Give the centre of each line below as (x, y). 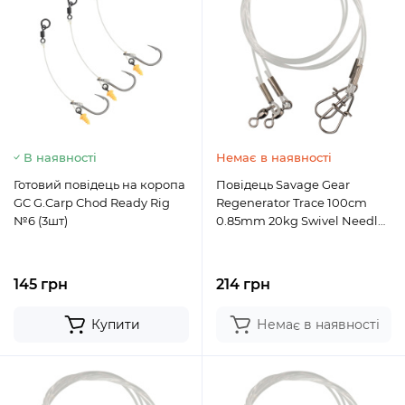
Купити (115, 325)
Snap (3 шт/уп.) (259, 239)
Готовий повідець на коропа (99, 184)
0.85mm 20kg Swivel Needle (301, 221)
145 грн (41, 284)
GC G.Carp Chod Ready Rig (92, 202)
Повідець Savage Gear (283, 184)
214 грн (243, 284)
